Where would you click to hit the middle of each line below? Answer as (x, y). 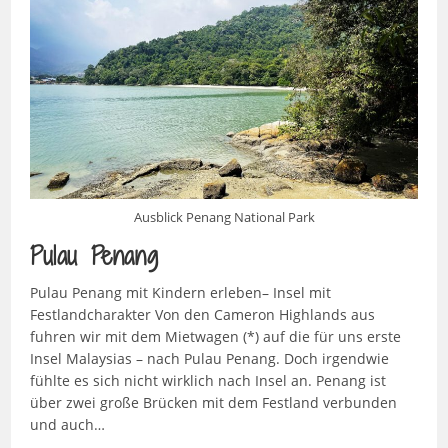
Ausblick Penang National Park (224, 216)
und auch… (67, 424)
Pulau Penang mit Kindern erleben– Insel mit (180, 292)
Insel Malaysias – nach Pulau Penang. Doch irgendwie (209, 358)
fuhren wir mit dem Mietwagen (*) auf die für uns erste (215, 336)
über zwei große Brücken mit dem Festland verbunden (213, 402)
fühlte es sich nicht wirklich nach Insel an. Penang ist (207, 380)
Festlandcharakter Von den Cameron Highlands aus (202, 314)
